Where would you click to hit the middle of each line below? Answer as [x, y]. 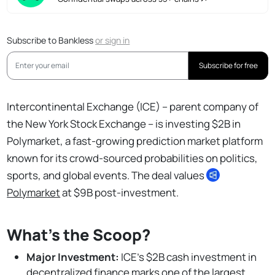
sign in [118, 40]
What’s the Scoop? [79, 234]
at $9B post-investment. [120, 192]
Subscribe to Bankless [51, 40]
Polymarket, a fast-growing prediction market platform [135, 141]
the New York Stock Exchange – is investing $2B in [124, 123]
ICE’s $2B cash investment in [188, 257]
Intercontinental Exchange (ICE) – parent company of [133, 106]
